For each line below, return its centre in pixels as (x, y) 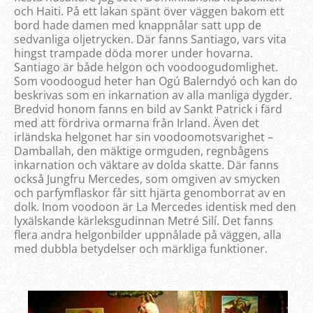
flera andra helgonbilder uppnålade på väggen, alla (148, 235)
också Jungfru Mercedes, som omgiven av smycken (147, 179)
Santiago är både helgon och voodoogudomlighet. (146, 67)
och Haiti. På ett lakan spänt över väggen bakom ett (149, 12)
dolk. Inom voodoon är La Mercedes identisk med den (155, 207)
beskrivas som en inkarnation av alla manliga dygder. (153, 95)
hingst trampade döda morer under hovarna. (133, 53)
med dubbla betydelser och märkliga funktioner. (141, 249)
